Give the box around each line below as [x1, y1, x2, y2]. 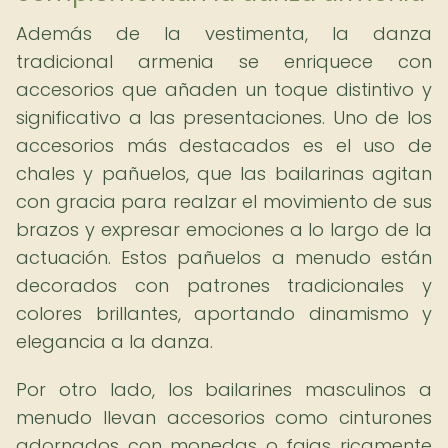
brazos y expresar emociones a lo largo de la [16, 217, 432, 242]
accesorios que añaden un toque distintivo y [16, 77, 432, 102]
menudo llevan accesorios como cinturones [16, 405, 432, 430]
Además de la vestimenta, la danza [16, 21, 432, 46]
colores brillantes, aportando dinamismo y [16, 301, 432, 326]
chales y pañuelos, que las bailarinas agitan [16, 161, 432, 186]
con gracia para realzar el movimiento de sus [16, 189, 432, 214]
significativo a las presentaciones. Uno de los [16, 105, 432, 130]
